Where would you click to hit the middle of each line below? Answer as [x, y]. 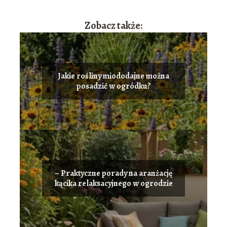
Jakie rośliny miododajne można [113, 76]
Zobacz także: [113, 26]
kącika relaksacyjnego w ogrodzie [113, 184]
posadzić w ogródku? [113, 86]
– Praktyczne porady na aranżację [113, 174]
